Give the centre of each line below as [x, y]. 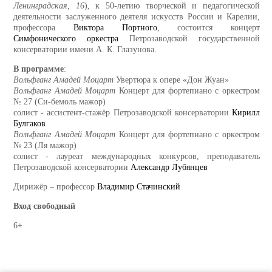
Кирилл [246, 113]
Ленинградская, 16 [49, 6]
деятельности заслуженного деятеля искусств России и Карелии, [137, 17]
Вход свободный [44, 206]
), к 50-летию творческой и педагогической [172, 6]
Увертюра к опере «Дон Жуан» [171, 80]
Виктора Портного [115, 28]
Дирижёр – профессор [55, 187]
